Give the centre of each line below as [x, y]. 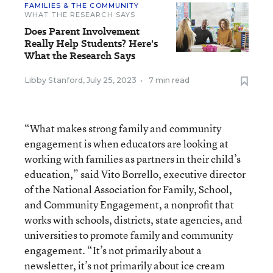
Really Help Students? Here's [91, 43]
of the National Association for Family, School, [128, 189]
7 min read [169, 80]
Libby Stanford [54, 80]
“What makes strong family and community [123, 128]
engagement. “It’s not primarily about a [113, 250]
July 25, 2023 [112, 80]
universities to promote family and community [129, 235]
